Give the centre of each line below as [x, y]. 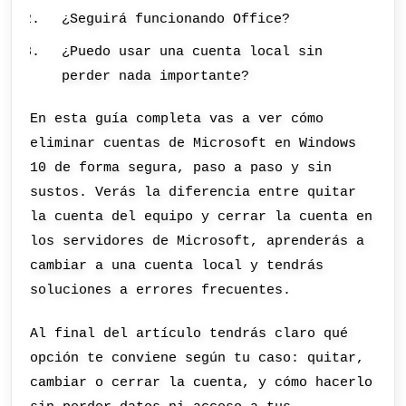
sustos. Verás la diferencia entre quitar [193, 193]
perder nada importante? [156, 76]
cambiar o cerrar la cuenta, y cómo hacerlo [202, 382]
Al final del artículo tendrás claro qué [189, 333]
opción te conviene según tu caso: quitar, [198, 358]
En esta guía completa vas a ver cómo [177, 119]
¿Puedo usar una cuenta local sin [193, 51]
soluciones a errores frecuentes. [161, 290]
